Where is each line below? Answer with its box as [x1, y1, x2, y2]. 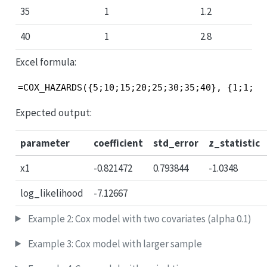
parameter [20, 136, 70, 150]
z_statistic [209, 136, 260, 150]
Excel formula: [15, 55, 76, 69]
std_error [153, 136, 198, 150]
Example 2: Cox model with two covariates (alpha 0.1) [26, 212, 252, 225]
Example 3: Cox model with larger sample [26, 237, 202, 250]
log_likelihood [20, 187, 83, 200]
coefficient [94, 136, 143, 150]
